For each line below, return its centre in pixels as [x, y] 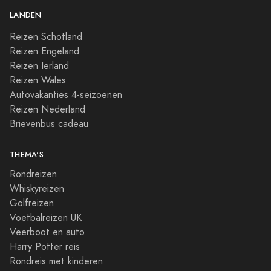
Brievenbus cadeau [49, 124]
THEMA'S [27, 155]
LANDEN [26, 15]
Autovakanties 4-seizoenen [66, 95]
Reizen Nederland [47, 109]
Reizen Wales [38, 80]
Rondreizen [33, 174]
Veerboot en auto [47, 232]
